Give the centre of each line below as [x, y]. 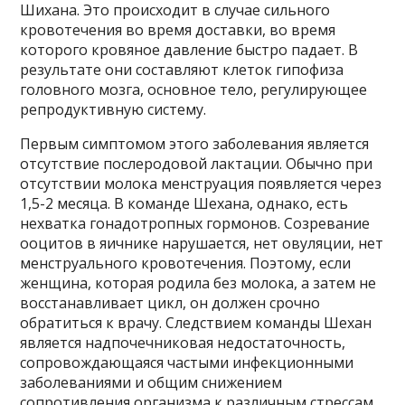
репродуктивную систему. [113, 110]
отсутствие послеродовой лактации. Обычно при [197, 164]
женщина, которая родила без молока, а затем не [198, 283]
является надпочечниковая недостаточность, [183, 343]
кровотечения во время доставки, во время [178, 30]
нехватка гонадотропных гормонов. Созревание [195, 224]
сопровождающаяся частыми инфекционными [187, 363]
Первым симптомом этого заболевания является [195, 144]
